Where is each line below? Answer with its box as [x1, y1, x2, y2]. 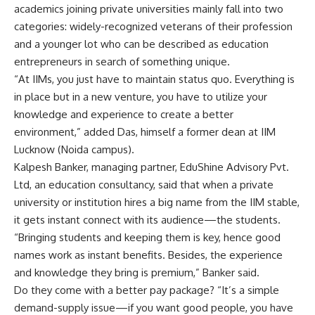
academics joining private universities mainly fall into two [14, 1, 283, 15]
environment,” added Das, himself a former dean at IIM [14, 124, 276, 139]
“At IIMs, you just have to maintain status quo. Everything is [14, 72, 295, 86]
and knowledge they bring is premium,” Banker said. [14, 265, 259, 279]
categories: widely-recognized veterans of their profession [14, 19, 292, 33]
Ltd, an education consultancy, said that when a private [14, 177, 274, 191]
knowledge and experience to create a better [14, 107, 233, 121]
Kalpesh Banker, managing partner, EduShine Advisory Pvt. [14, 160, 289, 174]
